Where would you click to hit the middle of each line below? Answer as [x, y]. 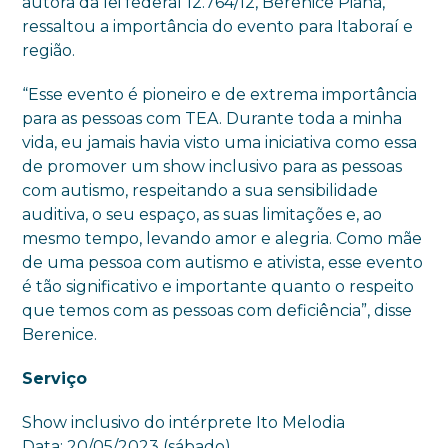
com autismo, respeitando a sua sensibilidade [200, 190]
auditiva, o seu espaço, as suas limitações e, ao [202, 214]
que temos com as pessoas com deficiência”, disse [217, 310]
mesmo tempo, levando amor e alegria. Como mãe [222, 238]
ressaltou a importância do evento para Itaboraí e [218, 26]
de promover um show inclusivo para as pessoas [212, 166]
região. [49, 50]
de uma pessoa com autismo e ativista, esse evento [223, 262]
